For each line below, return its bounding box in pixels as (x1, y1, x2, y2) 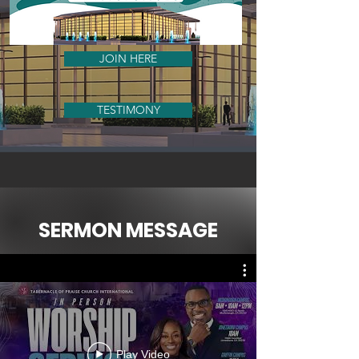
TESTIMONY (96, 103, 160, 117)
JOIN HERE (99, 51, 157, 66)
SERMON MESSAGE (38, 216, 218, 244)
